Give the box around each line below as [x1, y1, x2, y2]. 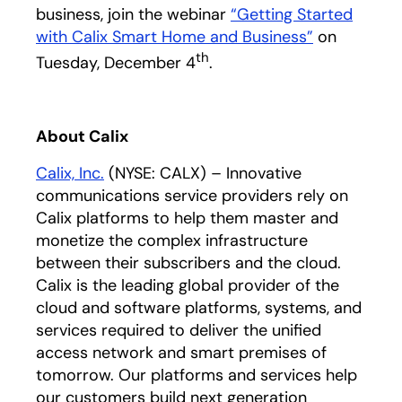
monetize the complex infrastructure [36, 230, 308, 251]
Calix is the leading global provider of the [36, 275, 339, 296]
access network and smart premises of [36, 342, 327, 363]
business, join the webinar [36, 4, 231, 25]
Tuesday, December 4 [36, 52, 196, 74]
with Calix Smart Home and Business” [36, 26, 313, 48]
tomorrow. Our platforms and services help [36, 364, 357, 386]
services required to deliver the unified [36, 319, 321, 341]
